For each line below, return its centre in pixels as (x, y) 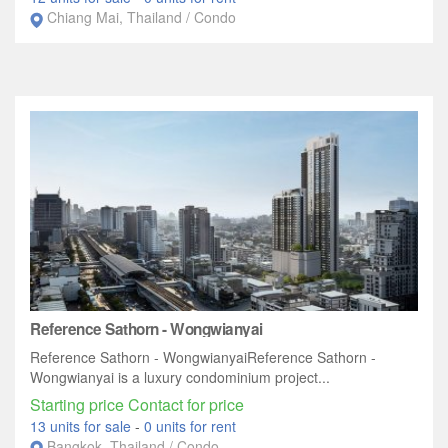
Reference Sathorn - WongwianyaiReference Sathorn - (203, 357)
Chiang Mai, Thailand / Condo (141, 17)
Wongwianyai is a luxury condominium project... (180, 377)
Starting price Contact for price (137, 405)
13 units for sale (82, 426)
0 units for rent (190, 426)
